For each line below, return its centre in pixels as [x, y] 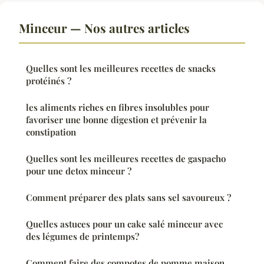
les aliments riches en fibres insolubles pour [118, 108]
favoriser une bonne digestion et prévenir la [116, 120]
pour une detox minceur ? [79, 171]
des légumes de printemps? [82, 237]
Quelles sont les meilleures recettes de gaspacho [126, 159]
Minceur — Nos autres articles [104, 28]
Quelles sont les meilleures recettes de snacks [121, 69]
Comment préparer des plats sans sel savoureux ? [128, 198]
